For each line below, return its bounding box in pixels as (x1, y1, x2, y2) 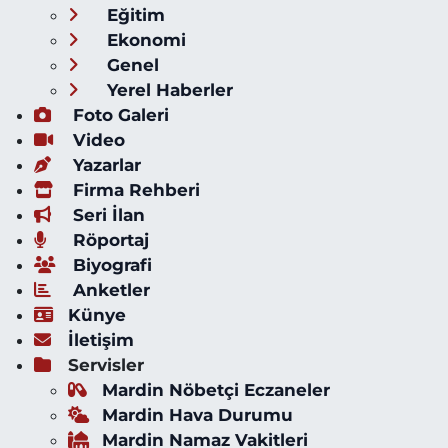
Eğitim (101, 4, 165, 25)
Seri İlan (67, 204, 145, 225)
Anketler (67, 279, 150, 300)
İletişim (67, 329, 134, 350)
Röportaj (67, 229, 149, 250)
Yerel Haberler (101, 79, 233, 100)
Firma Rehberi (67, 179, 200, 200)
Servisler (67, 354, 144, 375)
